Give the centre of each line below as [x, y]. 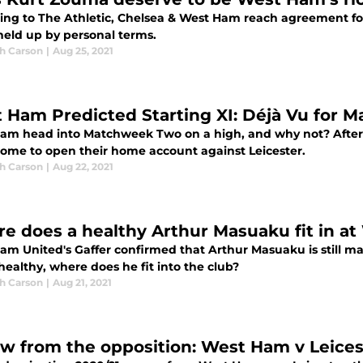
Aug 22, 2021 [83, 167]
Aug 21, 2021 [82, 282]
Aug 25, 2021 [83, 51]
